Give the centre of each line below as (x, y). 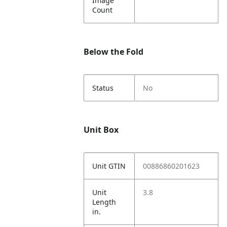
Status (103, 88)
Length (104, 202)
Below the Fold (114, 52)
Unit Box (101, 130)
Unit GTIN (109, 166)
